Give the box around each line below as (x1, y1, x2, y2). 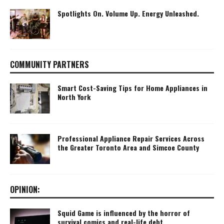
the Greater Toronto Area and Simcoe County (57, 142, 199, 153)
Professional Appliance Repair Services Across (57, 133, 204, 144)
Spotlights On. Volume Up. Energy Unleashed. (57, 8, 199, 19)
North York (57, 91, 90, 102)
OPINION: (10, 183, 40, 196)
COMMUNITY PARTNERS (10, 58, 89, 71)
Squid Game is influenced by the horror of (57, 207, 190, 218)
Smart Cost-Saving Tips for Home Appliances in (57, 82, 207, 93)
